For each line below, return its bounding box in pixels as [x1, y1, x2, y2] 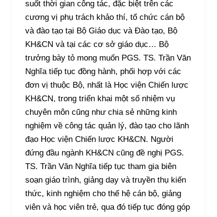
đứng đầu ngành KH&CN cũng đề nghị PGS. [25, 148, 184, 157]
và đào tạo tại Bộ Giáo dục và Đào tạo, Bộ [25, 26, 177, 35]
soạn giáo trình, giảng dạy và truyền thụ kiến [25, 175, 186, 185]
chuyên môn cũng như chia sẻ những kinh [25, 107, 177, 117]
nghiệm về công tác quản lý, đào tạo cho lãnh [25, 121, 189, 130]
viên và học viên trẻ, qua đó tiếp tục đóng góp [25, 202, 190, 212]
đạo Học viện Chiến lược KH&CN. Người [25, 134, 173, 144]
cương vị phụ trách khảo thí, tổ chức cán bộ [25, 12, 185, 22]
